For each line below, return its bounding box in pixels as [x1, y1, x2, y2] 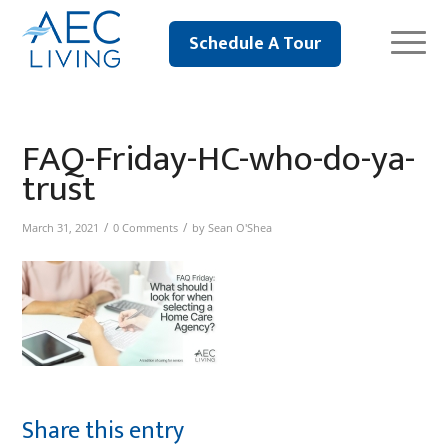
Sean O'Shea [208, 221, 273, 235]
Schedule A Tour [188, 29, 321, 59]
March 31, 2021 [22, 221, 100, 235]
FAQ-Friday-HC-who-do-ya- [22, 129, 416, 189]
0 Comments [113, 221, 179, 235]
